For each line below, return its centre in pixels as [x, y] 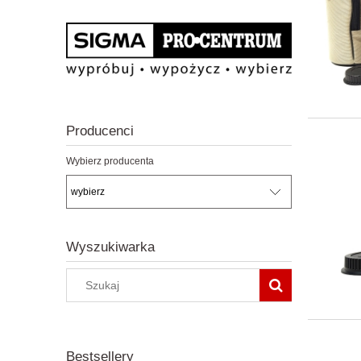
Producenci [100, 131]
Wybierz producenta [110, 162]
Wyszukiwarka [110, 247]
